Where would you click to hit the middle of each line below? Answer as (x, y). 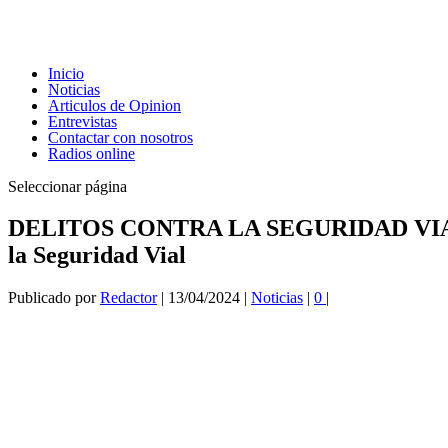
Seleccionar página (67, 186)
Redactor (128, 298)
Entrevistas (82, 121)
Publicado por (54, 298)
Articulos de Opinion (114, 105)
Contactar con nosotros (120, 137)
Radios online (91, 153)
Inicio (66, 73)
